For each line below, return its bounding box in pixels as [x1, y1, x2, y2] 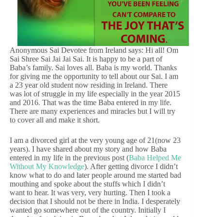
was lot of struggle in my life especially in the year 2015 [10, 90, 180, 98]
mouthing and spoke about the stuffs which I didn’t [10, 180, 165, 188]
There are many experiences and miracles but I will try [10, 107, 175, 116]
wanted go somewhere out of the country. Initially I [10, 206, 166, 215]
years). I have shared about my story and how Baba [10, 145, 167, 154]
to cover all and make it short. [10, 116, 100, 124]
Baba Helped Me [129, 154, 181, 162]
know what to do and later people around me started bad [10, 171, 181, 180]
